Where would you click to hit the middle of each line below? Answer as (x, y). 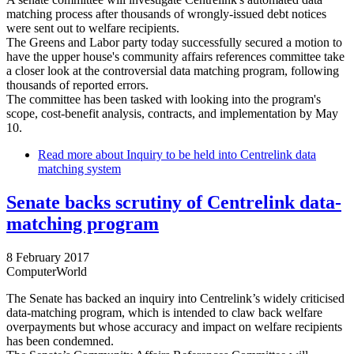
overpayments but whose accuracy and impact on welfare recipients (174, 326)
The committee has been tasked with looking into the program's (164, 100)
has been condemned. (60, 341)
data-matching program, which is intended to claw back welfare (164, 312)
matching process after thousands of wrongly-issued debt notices (166, 14)
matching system (79, 169)
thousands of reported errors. (77, 85)
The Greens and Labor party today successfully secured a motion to (174, 43)
